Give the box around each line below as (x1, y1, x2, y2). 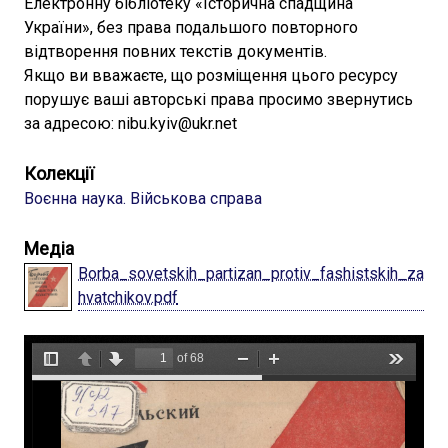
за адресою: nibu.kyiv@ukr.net (24, 114, 237, 133)
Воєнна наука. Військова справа (24, 189, 262, 208)
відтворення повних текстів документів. (24, 42, 327, 61)
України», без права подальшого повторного (24, 18, 358, 37)
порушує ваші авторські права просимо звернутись (24, 90, 413, 109)
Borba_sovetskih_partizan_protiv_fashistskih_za (78, 264, 424, 283)
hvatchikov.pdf (78, 288, 178, 307)
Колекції (24, 163, 94, 184)
